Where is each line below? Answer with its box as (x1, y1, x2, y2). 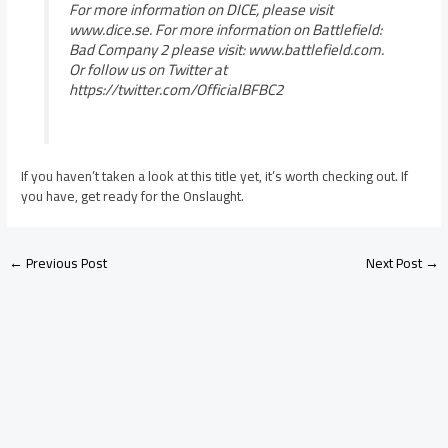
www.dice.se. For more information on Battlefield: (68, 14, 382, 44)
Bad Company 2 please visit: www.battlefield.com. (68, 34, 384, 64)
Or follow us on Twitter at (68, 54, 227, 84)
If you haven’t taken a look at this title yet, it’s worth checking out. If (21, 163, 409, 190)
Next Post (365, 250, 425, 277)
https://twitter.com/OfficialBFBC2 (68, 74, 283, 104)
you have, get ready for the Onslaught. (21, 183, 245, 210)
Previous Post (23, 250, 108, 277)
